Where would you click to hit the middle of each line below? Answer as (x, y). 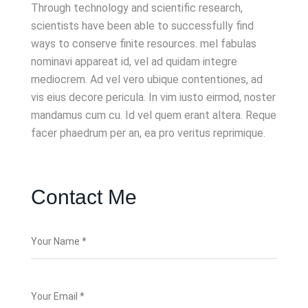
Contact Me (84, 197)
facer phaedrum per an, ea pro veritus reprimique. (148, 133)
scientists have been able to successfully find (142, 25)
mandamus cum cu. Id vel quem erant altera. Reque (154, 115)
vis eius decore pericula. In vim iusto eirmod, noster (153, 97)
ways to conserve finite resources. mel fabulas (144, 43)
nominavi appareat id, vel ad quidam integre (134, 61)
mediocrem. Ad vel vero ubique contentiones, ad (147, 79)
